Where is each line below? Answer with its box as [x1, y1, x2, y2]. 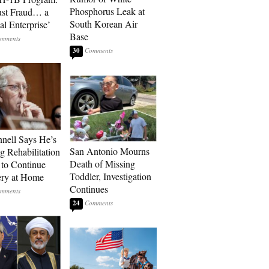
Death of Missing [70, 157, 135, 170]
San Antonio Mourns [70, 145, 150, 157]
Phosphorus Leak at [70, 5, 145, 17]
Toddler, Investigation [70, 170, 151, 183]
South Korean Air [70, 17, 138, 30]
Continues [70, 183, 108, 195]
